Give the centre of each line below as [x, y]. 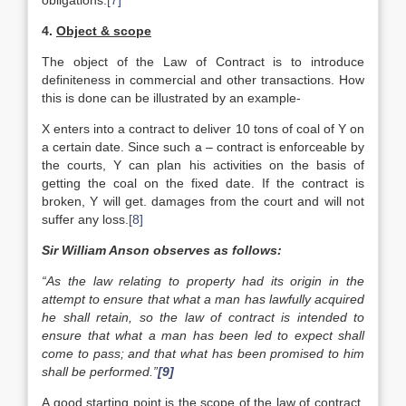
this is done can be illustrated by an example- [171, 98]
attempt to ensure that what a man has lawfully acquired [203, 299]
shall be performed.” [100, 372]
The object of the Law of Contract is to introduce [203, 62]
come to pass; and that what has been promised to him [203, 353]
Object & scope [104, 31]
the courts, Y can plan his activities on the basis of [203, 165]
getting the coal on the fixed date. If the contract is [203, 183]
